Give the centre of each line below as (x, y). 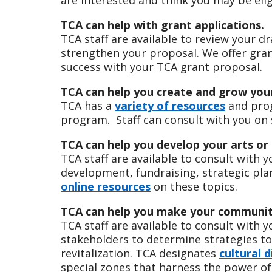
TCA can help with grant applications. (162, 25)
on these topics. (194, 186)
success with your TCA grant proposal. (161, 66)
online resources (106, 186)
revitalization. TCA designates (140, 253)
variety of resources (170, 105)
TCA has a (88, 105)
